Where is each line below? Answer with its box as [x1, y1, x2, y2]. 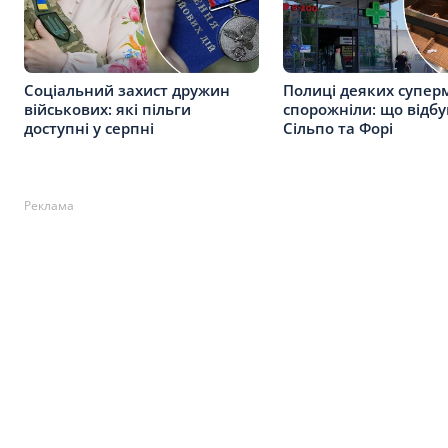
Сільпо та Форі [283, 117, 393, 138]
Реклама [24, 197, 74, 214]
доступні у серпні [24, 117, 154, 138]
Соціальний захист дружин [24, 79, 230, 100]
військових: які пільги [24, 98, 191, 119]
